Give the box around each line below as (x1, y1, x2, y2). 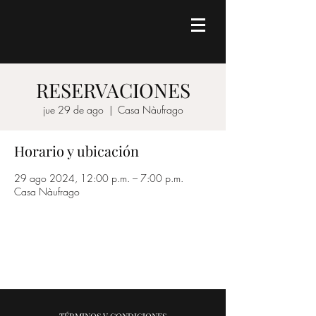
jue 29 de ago (42, 103, 104, 116)
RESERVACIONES (35, 77, 190, 103)
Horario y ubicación (14, 141, 139, 160)
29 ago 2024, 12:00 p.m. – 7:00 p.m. (14, 171, 183, 185)
